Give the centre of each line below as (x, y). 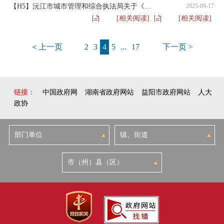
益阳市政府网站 (166, 92)
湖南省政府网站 (110, 92)
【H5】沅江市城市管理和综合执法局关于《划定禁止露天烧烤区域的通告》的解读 (148, 6)
